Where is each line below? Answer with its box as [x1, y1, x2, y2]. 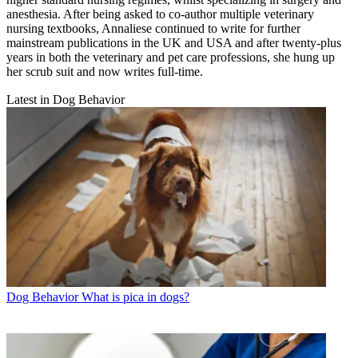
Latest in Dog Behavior [6, 92, 125, 106]
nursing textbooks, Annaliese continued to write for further [6, 21, 300, 35]
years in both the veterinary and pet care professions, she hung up [6, 50, 335, 64]
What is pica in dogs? [82, 289, 189, 304]
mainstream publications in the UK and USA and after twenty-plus [6, 35, 341, 50]
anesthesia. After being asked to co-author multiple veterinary [6, 6, 314, 21]
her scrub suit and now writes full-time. [6, 64, 203, 78]
